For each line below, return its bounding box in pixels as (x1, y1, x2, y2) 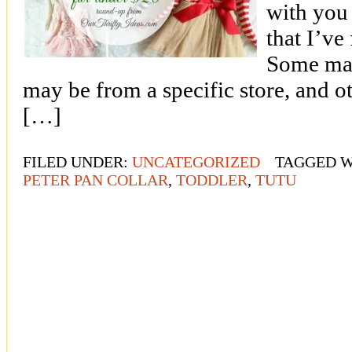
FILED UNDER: (23, 152, 132, 170)
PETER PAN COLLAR (23, 170, 168, 189)
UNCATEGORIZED (132, 152, 260, 170)
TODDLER (176, 170, 247, 189)
